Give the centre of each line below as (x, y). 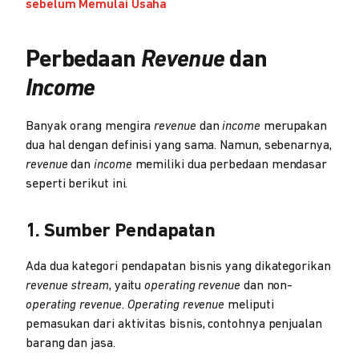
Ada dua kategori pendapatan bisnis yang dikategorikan (178, 266)
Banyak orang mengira (90, 126)
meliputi (249, 305)
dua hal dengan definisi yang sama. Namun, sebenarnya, (179, 145)
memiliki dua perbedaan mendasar (230, 165)
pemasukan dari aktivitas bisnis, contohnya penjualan (174, 324)
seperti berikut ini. (77, 184)
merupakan (294, 126)
